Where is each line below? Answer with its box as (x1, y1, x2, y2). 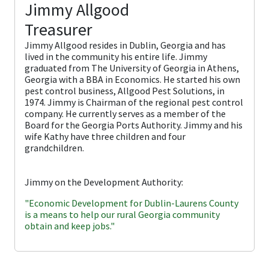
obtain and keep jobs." (25, 219, 115, 232)
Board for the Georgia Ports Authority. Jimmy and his (25, 118, 243, 131)
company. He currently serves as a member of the (25, 107, 226, 119)
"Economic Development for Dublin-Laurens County (25, 196, 238, 209)
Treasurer (25, 18, 92, 40)
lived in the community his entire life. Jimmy (25, 50, 207, 62)
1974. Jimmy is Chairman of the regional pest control (25, 95, 243, 108)
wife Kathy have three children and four (25, 130, 186, 142)
